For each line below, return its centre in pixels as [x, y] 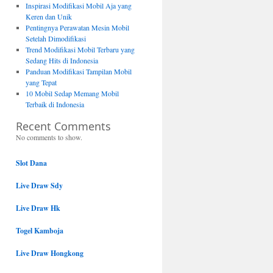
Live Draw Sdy [39, 186]
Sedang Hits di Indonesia [62, 60]
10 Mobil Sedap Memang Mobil [72, 93]
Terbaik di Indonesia [55, 104]
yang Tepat [41, 82]
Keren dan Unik [48, 16]
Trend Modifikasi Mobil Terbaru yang [80, 49]
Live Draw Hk [38, 208]
